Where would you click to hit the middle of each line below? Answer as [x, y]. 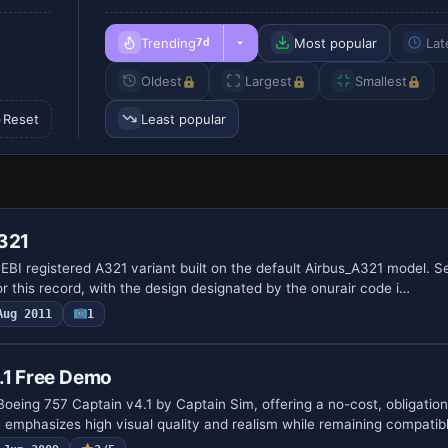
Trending [169, 42]
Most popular [336, 42]
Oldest [162, 80]
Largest [269, 80]
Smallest [381, 80]
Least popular [184, 118]
